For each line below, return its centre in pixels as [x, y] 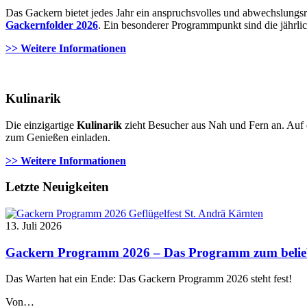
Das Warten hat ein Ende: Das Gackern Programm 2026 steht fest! [149, 279]
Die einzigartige [41, 125]
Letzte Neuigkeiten [57, 187]
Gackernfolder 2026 [52, 25]
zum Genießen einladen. [58, 137]
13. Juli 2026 [34, 226]
